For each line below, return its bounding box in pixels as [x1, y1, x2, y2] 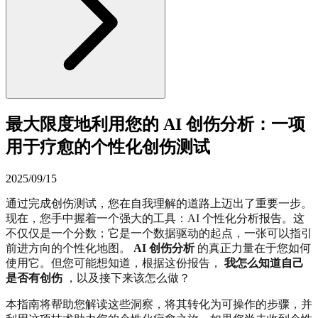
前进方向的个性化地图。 [6, 241, 133, 254]
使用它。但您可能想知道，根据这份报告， [6, 256, 224, 269]
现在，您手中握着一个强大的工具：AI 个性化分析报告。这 [6, 212, 305, 224]
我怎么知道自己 [224, 256, 304, 269]
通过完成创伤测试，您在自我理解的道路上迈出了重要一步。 [6, 197, 312, 209]
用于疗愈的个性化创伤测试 [6, 137, 210, 156]
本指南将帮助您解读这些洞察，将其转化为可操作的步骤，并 [6, 297, 312, 310]
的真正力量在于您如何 [194, 241, 311, 254]
